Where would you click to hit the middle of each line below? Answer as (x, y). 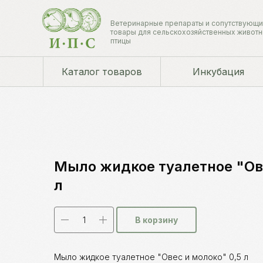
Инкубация (218, 72)
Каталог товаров (102, 72)
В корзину (156, 220)
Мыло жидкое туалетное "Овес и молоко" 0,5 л (151, 257)
